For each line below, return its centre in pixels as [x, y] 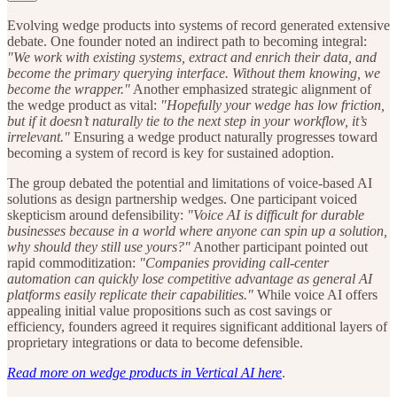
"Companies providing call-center [234, 263]
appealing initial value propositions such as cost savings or [169, 311]
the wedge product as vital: [84, 105]
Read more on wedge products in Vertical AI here [144, 373]
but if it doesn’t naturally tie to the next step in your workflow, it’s [187, 121]
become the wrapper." [69, 90]
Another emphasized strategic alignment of [251, 90]
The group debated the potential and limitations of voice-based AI [190, 183]
